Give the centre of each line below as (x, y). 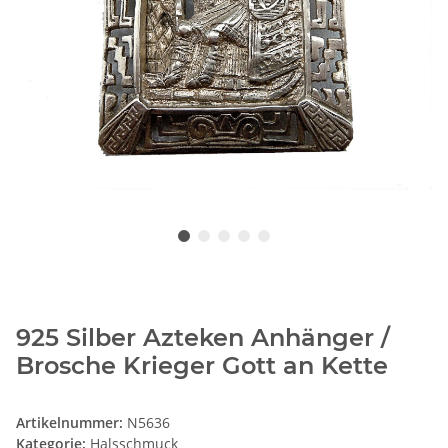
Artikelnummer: (71, 423)
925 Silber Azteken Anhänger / (203, 338)
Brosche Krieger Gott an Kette (202, 366)
